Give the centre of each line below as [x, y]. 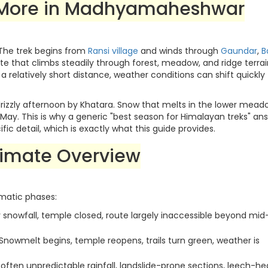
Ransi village [113, 51]
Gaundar [239, 51]
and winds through [179, 51]
